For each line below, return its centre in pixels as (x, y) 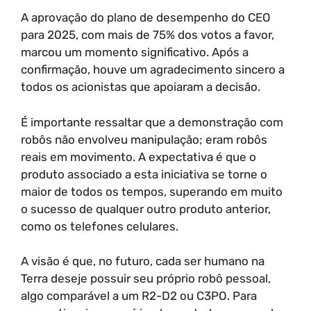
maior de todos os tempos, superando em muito (152, 191)
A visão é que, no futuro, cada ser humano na (143, 261)
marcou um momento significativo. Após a (135, 52)
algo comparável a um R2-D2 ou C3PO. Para (139, 296)
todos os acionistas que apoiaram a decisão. (141, 87)
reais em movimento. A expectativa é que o (138, 157)
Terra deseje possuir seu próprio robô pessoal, (146, 278)
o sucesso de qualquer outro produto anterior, (146, 209)
